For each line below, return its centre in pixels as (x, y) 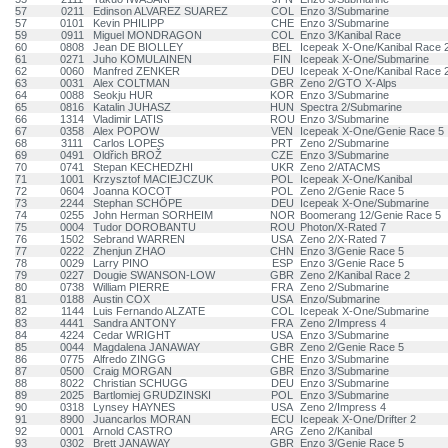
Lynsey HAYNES (134, 407)
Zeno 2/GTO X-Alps (348, 83)
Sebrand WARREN (139, 239)
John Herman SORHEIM (153, 215)
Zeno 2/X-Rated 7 (343, 239)
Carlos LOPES (128, 143)
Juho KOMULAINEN (142, 59)
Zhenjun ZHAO (129, 251)
